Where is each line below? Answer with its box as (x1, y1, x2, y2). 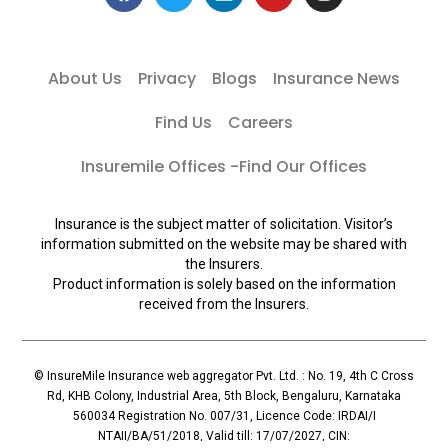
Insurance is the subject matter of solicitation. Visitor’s (55, 216, 393, 233)
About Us (48, 67, 122, 91)
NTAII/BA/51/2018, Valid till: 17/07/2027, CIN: (98, 429, 350, 444)
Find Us (155, 111, 212, 135)
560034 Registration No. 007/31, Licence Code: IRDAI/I (72, 409, 376, 424)
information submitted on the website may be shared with (41, 236, 407, 253)
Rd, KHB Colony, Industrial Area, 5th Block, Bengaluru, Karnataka (47, 389, 401, 404)
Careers (228, 111, 293, 135)
